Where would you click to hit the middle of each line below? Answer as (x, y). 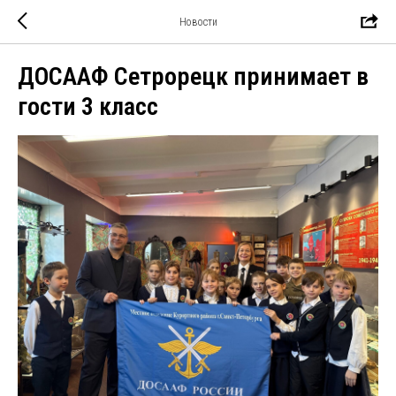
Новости (198, 22)
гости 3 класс (88, 107)
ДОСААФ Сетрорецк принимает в (193, 76)
